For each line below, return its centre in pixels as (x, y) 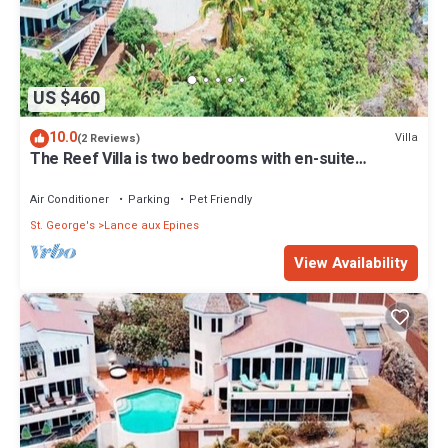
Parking (149, 199)
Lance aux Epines (151, 225)
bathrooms (70, 176)
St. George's (62, 225)
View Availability (351, 262)
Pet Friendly (220, 199)
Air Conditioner (69, 199)
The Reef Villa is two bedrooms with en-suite (192, 158)
